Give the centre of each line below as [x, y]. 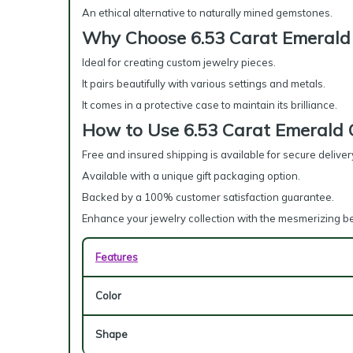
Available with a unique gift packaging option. [191, 176]
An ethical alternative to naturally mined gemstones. [207, 13]
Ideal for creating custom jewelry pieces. [179, 62]
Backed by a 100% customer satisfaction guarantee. [208, 197]
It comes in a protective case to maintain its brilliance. [210, 105]
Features [117, 257]
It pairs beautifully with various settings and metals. [204, 84]
